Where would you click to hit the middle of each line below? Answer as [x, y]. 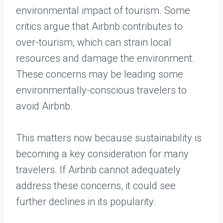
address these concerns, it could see [96, 186]
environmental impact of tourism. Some [103, 11]
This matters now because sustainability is [109, 138]
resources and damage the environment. [105, 58]
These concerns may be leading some [100, 74]
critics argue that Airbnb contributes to [99, 27]
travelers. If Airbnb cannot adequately [98, 170]
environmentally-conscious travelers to [101, 90]
